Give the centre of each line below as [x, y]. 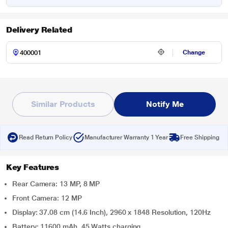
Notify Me [165, 104]
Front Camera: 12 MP [47, 198]
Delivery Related [39, 30]
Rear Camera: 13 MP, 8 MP [56, 184]
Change [194, 52]
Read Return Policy [46, 137]
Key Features [33, 167]
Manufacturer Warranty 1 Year [126, 137]
